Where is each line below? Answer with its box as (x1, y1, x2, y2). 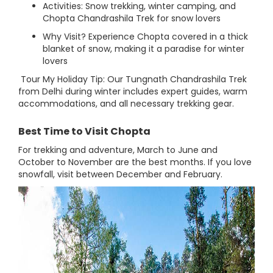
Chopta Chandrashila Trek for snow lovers (43, 12, 221, 24)
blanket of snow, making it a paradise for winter (43, 43, 244, 55)
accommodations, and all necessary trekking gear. (18, 97, 234, 110)
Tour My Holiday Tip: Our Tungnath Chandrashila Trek (18, 73, 247, 85)
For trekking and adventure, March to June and (18, 144, 218, 156)
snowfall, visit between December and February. (18, 168, 222, 180)
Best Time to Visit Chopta (18, 124, 151, 138)
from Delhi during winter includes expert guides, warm (18, 85, 247, 97)
